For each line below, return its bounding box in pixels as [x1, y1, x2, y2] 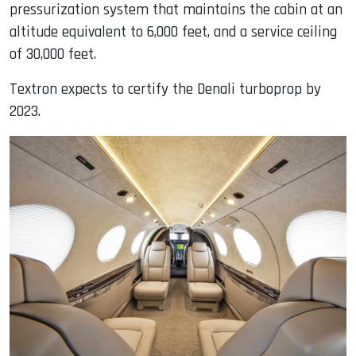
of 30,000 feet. [10, 44, 96, 64]
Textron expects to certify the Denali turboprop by [10, 79, 321, 99]
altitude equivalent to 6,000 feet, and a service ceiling [10, 21, 337, 42]
